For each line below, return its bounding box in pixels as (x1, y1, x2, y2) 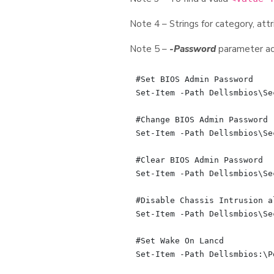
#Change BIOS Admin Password (135, 114, 268, 124)
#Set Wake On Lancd (135, 235, 224, 245)
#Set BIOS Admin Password (135, 74, 253, 84)
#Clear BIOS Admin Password (135, 155, 263, 165)
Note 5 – (130, 43, 169, 55)
